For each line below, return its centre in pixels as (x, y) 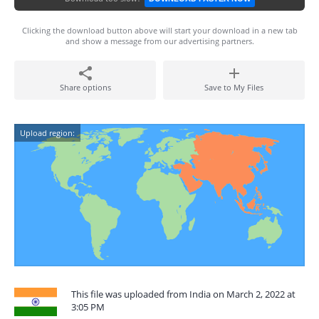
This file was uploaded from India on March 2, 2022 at (183, 294)
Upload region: (47, 133)
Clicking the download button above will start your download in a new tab (159, 30)
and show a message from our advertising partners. (159, 41)
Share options (85, 87)
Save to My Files (234, 87)
